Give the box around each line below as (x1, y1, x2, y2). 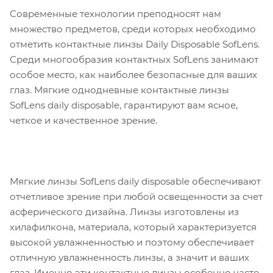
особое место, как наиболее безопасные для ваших (10, 68, 257, 80)
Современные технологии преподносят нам (10, 7, 221, 19)
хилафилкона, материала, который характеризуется (10, 221, 257, 233)
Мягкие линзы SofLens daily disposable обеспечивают (10, 175, 261, 187)
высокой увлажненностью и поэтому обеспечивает (10, 236, 254, 248)
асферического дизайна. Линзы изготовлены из (10, 205, 239, 218)
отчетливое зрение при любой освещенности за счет (10, 190, 263, 202)
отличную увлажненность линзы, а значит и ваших (10, 251, 249, 263)
